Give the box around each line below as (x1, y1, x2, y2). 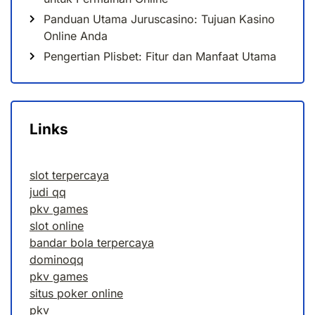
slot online (30, 219, 84, 233)
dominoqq (30, 252, 84, 267)
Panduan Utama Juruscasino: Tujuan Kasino (44, 12, 275, 27)
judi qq (30, 185, 66, 200)
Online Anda (44, 29, 108, 44)
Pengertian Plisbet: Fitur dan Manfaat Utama (44, 49, 276, 64)
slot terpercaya (30, 168, 109, 183)
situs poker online (30, 286, 123, 301)
